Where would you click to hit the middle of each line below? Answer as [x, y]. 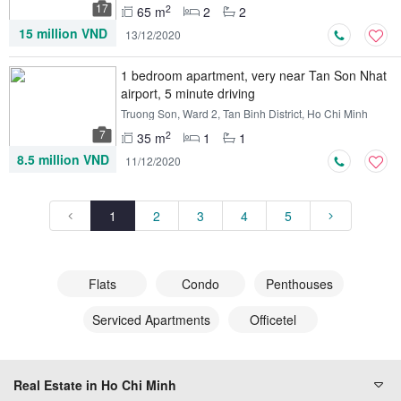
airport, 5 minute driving [188, 93]
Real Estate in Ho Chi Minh [95, 385]
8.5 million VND [63, 159]
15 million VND [63, 33]
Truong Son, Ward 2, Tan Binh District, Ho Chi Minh [244, 113]
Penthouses [299, 284]
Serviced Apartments [151, 320]
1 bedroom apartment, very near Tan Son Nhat [254, 75]
